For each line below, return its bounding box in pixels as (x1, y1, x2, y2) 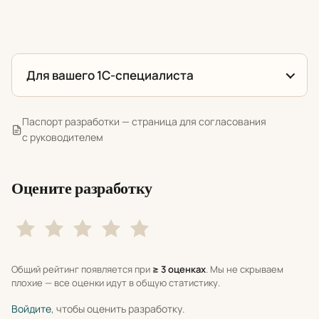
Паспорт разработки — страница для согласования (22, 115, 266, 129)
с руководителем (22, 130, 103, 145)
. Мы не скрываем (206, 263, 283, 276)
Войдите (11, 302, 51, 316)
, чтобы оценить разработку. (51, 302, 185, 316)
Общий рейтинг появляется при (11, 263, 152, 276)
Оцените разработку (11, 178, 153, 199)
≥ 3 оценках (152, 263, 206, 276)
